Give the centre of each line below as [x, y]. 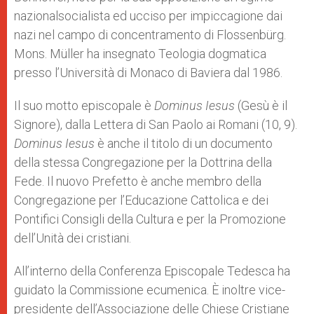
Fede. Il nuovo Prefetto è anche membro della [138, 181]
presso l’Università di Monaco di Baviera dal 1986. [148, 73]
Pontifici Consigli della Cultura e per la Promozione [150, 219]
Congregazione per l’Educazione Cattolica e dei [141, 200]
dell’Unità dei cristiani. [73, 238]
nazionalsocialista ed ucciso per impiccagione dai [148, 16]
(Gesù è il [261, 105]
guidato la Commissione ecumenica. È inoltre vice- [150, 290]
